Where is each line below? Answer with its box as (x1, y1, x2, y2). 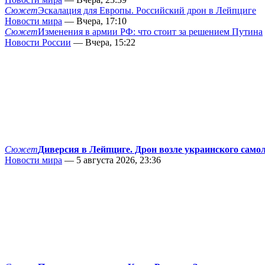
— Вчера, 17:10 (62, 16, 127, 27)
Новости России (5, 37, 71, 48)
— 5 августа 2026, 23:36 (62, 155, 161, 166)
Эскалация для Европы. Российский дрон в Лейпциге (38, 5, 256, 16)
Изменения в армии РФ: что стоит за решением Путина (38, 27, 263, 37)
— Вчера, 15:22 (71, 37, 135, 48)
